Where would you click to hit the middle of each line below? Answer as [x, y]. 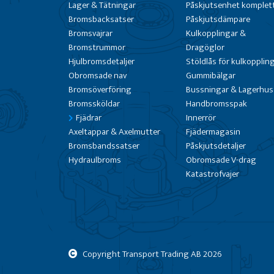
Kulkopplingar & [216, 33]
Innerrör [201, 118]
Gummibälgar [210, 76]
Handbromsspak [216, 104]
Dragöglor [205, 47]
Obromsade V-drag [221, 160]
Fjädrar [89, 118]
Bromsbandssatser [104, 146]
